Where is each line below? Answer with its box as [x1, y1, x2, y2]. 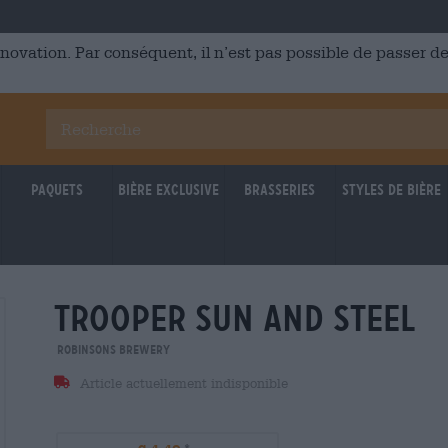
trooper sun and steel [54, 297, 415, 340]
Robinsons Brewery [54, 342, 170, 357]
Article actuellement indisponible [75, 376, 288, 391]
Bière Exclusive [117, 181, 219, 199]
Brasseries [244, 181, 316, 199]
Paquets [30, 181, 83, 199]
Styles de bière [341, 181, 441, 199]
